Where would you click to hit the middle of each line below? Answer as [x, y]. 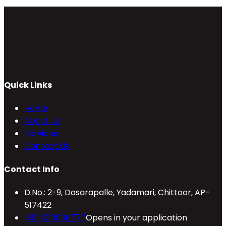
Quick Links [28, 85]
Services [41, 133]
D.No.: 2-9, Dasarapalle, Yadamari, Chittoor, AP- [117, 193]
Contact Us [47, 146]
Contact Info [32, 169]
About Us [42, 121]
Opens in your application [136, 218]
